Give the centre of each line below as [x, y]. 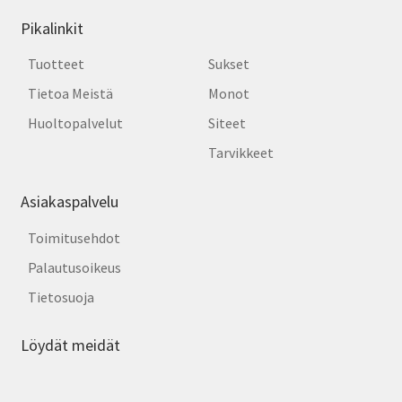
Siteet [227, 123]
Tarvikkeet [241, 153]
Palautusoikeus [74, 267]
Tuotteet [56, 64]
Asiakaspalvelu [69, 201]
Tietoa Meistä [70, 94]
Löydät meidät [70, 345]
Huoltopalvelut [75, 123]
